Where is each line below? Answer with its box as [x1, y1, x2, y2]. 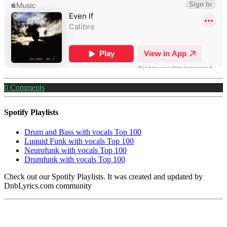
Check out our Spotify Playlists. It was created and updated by [4, 172, 203, 181]
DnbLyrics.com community [4, 181, 92, 191]
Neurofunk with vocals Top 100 [24, 146, 127, 155]
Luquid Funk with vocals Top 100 [24, 137, 134, 146]
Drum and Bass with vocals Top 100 [24, 128, 141, 137]
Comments [8, 83, 45, 92]
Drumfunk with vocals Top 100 [24, 155, 125, 164]
